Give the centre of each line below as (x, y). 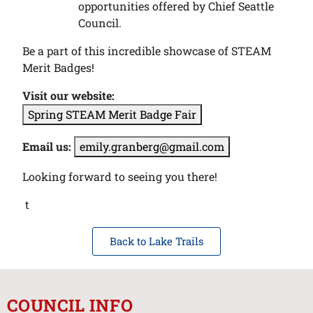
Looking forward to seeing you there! (120, 177)
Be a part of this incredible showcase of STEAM (147, 51)
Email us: (47, 147)
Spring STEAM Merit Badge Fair (112, 115)
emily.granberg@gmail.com (152, 147)
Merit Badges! (59, 68)
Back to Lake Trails (156, 241)
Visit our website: (69, 96)
